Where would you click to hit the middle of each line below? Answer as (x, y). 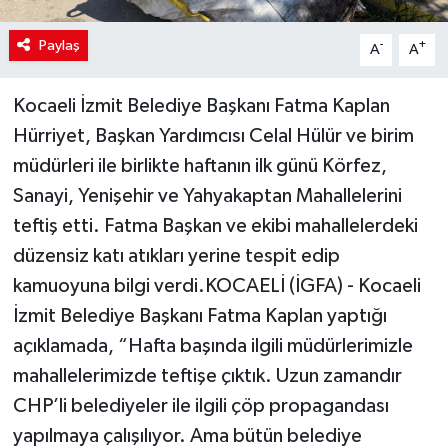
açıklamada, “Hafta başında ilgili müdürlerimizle (212, 345)
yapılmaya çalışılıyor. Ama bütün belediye (187, 435)
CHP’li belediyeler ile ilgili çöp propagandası (200, 405)
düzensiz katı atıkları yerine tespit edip (176, 255)
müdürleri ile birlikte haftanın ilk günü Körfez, (199, 165)
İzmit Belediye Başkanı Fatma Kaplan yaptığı (199, 315)
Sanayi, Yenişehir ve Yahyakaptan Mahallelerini (207, 195)
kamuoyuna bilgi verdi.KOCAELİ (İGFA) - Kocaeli (216, 285)
